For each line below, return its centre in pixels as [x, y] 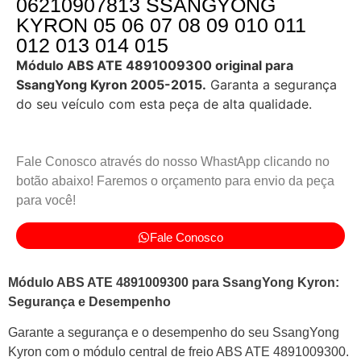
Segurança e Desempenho [89, 301]
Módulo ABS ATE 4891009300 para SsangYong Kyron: [174, 282]
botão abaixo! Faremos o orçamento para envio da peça [175, 181]
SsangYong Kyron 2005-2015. [111, 84]
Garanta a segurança [272, 84]
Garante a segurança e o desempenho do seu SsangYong [174, 333]
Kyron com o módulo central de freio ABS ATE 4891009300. [178, 352]
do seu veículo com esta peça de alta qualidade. [164, 104]
